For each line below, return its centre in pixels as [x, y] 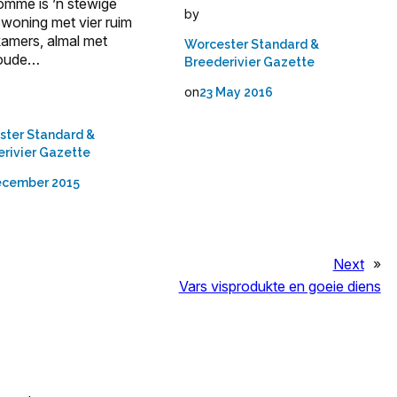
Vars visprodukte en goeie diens [280, 287]
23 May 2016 [237, 93]
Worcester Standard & [252, 45]
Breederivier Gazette [250, 62]
